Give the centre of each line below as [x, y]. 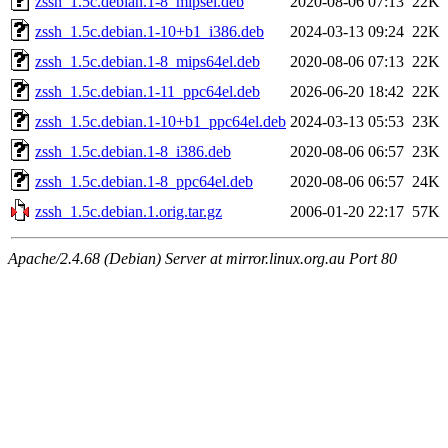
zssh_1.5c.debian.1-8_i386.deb [133, 151]
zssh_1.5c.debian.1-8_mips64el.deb [147, 61]
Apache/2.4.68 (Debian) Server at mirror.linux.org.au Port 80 [202, 258]
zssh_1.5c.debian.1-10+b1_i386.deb [149, 31]
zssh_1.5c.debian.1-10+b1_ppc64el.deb [160, 121]
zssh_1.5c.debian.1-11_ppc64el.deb [147, 91]
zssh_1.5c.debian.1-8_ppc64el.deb [144, 181]
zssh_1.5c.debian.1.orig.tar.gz [128, 211]
